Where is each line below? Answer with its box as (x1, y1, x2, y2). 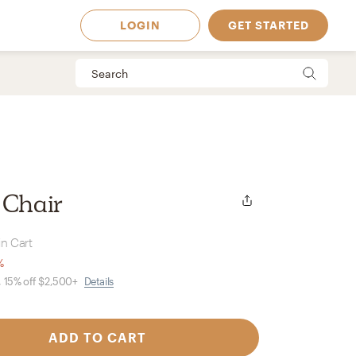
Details (83, 275, 114, 288)
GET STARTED (227, 18, 309, 32)
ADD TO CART (48, 330, 146, 345)
